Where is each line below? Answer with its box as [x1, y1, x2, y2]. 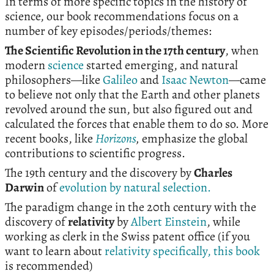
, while [207, 213, 240, 231]
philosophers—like [5, 72, 103, 89]
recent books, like [5, 130, 95, 147]
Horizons [95, 130, 136, 147]
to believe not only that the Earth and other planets [5, 86, 260, 103]
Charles [194, 165, 232, 182]
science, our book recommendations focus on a [5, 8, 239, 25]
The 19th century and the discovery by [5, 165, 194, 182]
